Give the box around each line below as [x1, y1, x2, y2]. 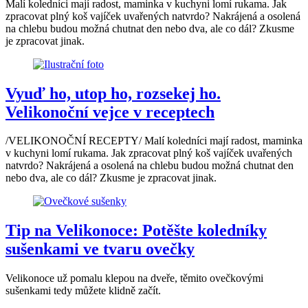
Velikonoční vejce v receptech [5, 102, 214, 121]
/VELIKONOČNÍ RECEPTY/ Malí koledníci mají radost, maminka [5, 135, 302, 147]
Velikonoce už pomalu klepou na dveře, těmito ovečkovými [5, 272, 263, 285]
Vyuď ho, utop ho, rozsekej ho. [5, 84, 221, 102]
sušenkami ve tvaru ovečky [5, 240, 195, 258]
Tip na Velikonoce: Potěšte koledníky [5, 221, 267, 240]
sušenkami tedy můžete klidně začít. [5, 285, 161, 297]
